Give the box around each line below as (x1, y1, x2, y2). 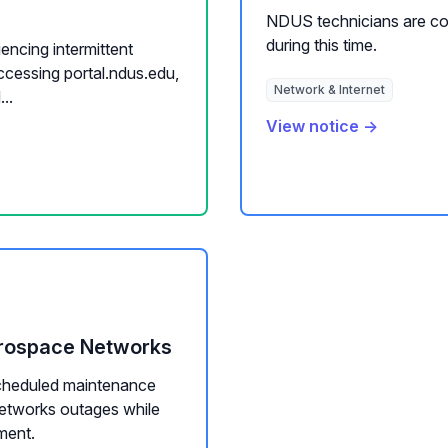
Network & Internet (274, 82, 385, 97)
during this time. (266, 35, 377, 55)
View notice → (266, 116, 378, 136)
